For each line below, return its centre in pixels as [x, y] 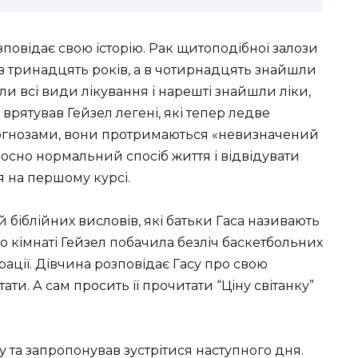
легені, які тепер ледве [191, 113]
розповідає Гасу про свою [179, 265]
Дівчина [63, 265]
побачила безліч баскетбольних [215, 243]
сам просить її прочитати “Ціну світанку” [178, 286]
